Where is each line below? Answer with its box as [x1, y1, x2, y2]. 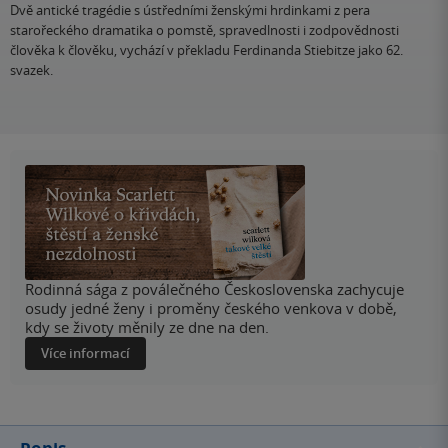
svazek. [10, 61, 53, 80]
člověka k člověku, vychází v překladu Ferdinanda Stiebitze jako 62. [10, 41, 403, 60]
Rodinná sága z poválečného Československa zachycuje [25, 279, 404, 300]
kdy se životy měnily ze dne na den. [25, 317, 269, 338]
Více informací [41, 344, 130, 363]
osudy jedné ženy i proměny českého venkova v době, [25, 298, 397, 319]
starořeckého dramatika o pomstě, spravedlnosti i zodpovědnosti [10, 21, 399, 40]
